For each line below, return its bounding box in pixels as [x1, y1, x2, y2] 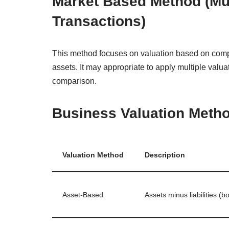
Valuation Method [62, 150, 124, 159]
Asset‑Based [62, 190, 103, 199]
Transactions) [52, 13, 146, 29]
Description [145, 150, 185, 159]
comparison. [52, 76, 97, 85]
